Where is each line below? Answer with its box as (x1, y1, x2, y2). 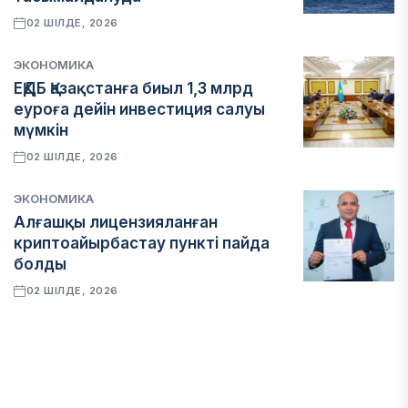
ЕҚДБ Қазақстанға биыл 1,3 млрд (14, 79, 253, 97)
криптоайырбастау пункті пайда (14, 234, 270, 252)
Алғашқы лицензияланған (14, 213, 218, 231)
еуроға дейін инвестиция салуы (14, 100, 265, 118)
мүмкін (14, 121, 68, 139)
